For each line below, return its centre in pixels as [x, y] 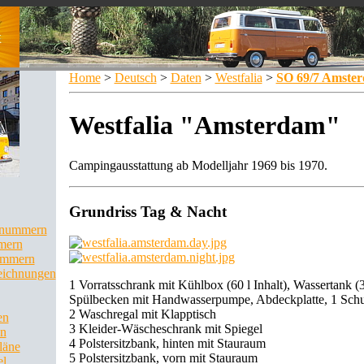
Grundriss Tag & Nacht [147, 211]
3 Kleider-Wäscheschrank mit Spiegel [165, 329]
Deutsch [135, 78]
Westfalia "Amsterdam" [204, 126]
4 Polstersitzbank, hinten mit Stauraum [167, 344]
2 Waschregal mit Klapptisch [142, 314]
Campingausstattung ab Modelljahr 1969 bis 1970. [198, 165]
